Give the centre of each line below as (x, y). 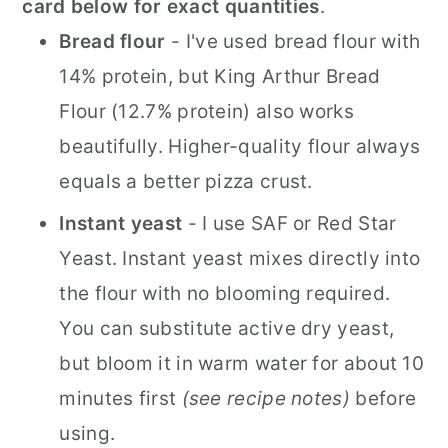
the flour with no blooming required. (225, 293)
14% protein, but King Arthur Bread (220, 76)
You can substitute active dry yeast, (227, 328)
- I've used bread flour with (293, 41)
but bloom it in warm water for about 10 (242, 363)
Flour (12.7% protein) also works (206, 111)
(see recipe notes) (265, 398)
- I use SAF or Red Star (289, 223)
